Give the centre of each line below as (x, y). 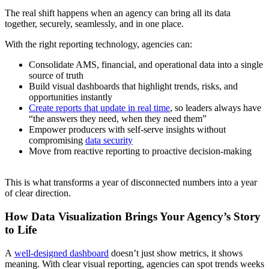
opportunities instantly (71, 97)
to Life (21, 229)
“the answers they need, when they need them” (118, 119)
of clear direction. (38, 193)
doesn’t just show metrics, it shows (176, 253)
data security (109, 141)
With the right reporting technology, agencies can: (98, 44)
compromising (57, 141)
